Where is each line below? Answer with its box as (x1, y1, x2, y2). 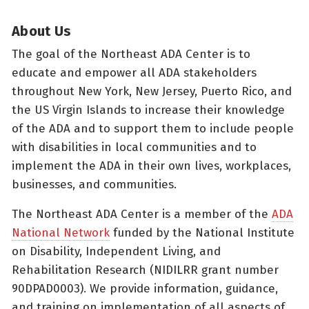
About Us (12, 22, 71, 39)
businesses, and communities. (12, 177, 177, 192)
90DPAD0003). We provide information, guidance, (12, 281, 278, 296)
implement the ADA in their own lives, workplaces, (12, 158, 291, 173)
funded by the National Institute (110, 225, 295, 240)
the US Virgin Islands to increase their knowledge (12, 102, 285, 117)
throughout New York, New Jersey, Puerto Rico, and (12, 83, 292, 99)
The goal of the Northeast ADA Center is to (12, 46, 250, 61)
